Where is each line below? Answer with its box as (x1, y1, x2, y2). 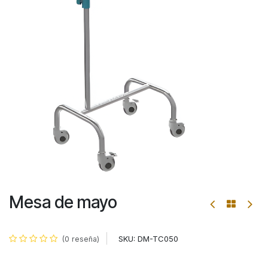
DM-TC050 (138, 233, 178, 243)
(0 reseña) (62, 234, 99, 243)
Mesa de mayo (9, 191, 117, 212)
